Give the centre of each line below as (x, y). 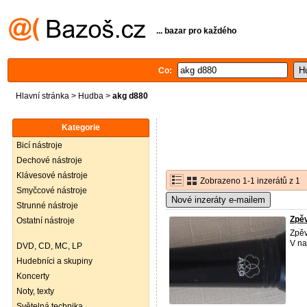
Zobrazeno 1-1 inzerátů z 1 (249, 181)
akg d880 (130, 96)
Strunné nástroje (47, 206)
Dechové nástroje (49, 160)
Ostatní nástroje (46, 221)
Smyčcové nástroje (52, 191)
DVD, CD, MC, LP (49, 246)
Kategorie (81, 127)
